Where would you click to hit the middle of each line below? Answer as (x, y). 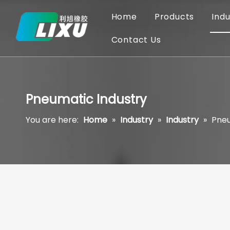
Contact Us (136, 40)
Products (174, 17)
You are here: (52, 120)
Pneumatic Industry (86, 99)
